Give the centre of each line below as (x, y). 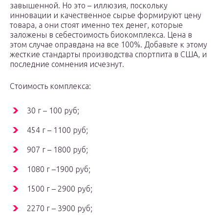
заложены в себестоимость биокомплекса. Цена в (101, 35)
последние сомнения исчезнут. (67, 64)
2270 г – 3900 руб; (60, 208)
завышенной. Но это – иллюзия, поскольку (89, 6)
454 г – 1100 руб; (57, 130)
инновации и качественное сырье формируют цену (106, 15)
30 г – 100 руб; (53, 111)
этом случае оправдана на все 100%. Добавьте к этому (109, 45)
